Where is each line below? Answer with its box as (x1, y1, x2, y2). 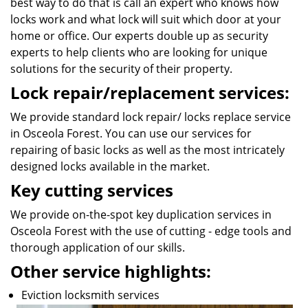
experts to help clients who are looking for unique (10, 45, 267, 60)
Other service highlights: (10, 260, 211, 283)
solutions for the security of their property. (10, 61, 232, 76)
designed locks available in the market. (10, 159, 210, 174)
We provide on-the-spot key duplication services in (10, 207, 272, 222)
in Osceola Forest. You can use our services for (10, 126, 252, 141)
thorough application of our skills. (10, 240, 185, 255)
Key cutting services (10, 179, 173, 201)
